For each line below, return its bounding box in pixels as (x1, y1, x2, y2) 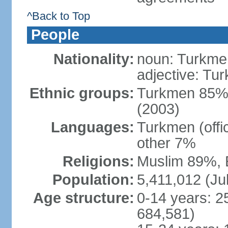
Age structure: (33, 190, 134, 206)
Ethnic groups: (29, 85, 134, 101)
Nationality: (53, 51, 134, 67)
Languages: (50, 119, 134, 135)
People (31, 26, 79, 43)
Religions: (62, 153, 134, 169)
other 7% (136, 135, 196, 151)
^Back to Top (26, 10, 90, 22)
